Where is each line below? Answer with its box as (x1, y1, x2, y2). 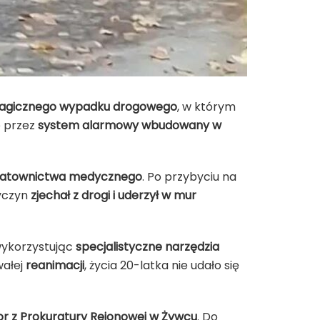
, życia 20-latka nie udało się (84, 256, 239, 274)
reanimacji (26, 256, 84, 274)
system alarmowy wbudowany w (38, 116, 221, 134)
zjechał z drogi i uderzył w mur (31, 186, 196, 204)
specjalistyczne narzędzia (76, 238, 219, 255)
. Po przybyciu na (142, 168, 236, 185)
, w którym (177, 98, 236, 115)
